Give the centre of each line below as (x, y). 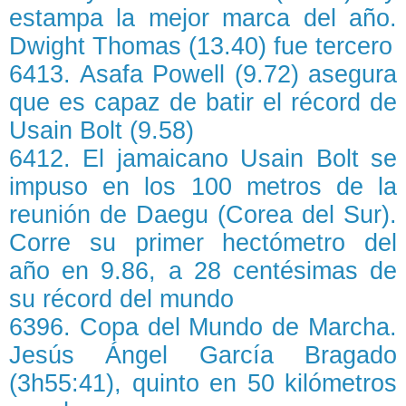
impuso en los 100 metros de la (203, 187)
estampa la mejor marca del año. (203, 18)
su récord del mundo (121, 299)
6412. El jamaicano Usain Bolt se (203, 159)
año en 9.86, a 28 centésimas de (203, 271)
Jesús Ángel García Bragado (203, 355)
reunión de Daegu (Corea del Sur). (203, 215)
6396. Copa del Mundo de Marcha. (203, 327)
